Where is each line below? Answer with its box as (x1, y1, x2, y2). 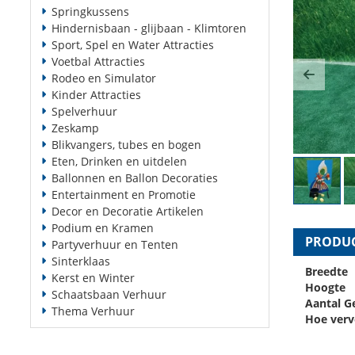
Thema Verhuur (52, 303, 135, 319)
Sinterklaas (52, 254, 110, 269)
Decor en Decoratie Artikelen (52, 204, 204, 219)
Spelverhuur (52, 104, 117, 119)
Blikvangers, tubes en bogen (52, 137, 201, 152)
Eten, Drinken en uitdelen (52, 154, 187, 169)
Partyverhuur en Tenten (52, 237, 178, 252)
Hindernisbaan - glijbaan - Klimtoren (52, 21, 246, 36)
